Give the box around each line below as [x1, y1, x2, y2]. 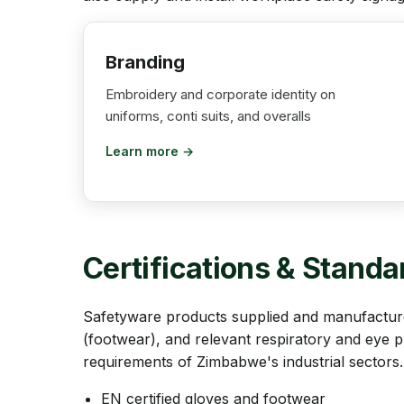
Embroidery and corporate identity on [106, 86, 335, 103]
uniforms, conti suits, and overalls [106, 107, 311, 124]
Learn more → [106, 143, 194, 159]
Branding [106, 51, 185, 73]
